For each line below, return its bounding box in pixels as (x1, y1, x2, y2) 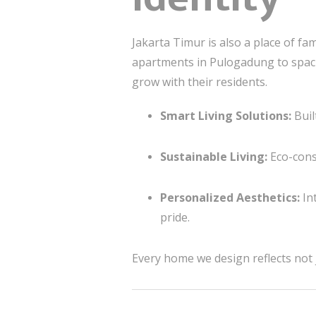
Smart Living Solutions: (160, 108, 291, 123)
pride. (160, 209, 190, 225)
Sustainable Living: (160, 149, 267, 164)
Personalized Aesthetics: (160, 190, 300, 205)
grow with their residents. (132, 74, 267, 90)
